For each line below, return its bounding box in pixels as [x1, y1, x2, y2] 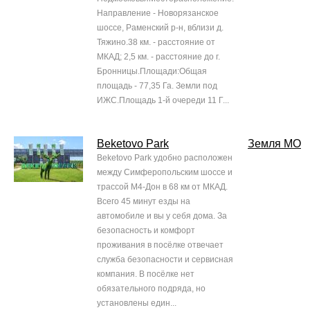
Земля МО [248, 138, 301, 150]
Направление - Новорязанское [97, 8, 219, 19]
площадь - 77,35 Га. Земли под [97, 81, 217, 91]
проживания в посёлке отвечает [97, 240, 224, 250]
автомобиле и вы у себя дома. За [97, 211, 227, 221]
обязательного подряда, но [97, 284, 206, 294]
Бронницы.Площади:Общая [97, 66, 207, 77]
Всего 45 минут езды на [97, 197, 190, 207]
